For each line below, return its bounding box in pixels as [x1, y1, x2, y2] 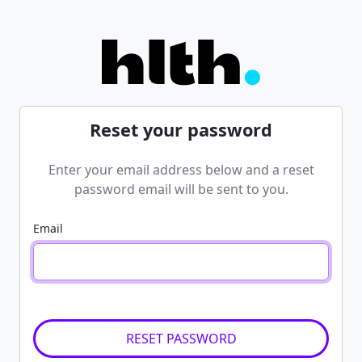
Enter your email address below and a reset [48, 161, 314, 179]
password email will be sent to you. [74, 180, 288, 198]
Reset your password [90, 118, 272, 141]
